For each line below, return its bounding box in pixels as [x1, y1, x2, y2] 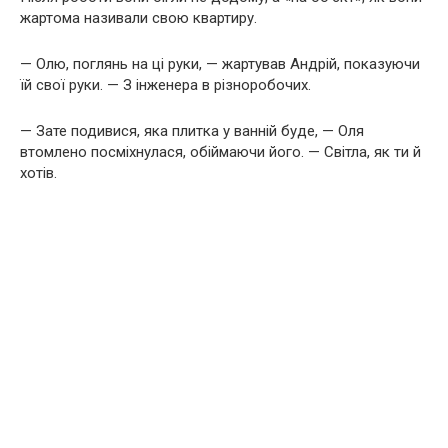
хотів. [20, 163, 57, 182]
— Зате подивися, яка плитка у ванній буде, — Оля [20, 121, 364, 140]
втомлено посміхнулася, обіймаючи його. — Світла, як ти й [20, 142, 421, 161]
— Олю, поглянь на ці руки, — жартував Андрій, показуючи [20, 54, 420, 73]
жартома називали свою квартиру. [20, 8, 257, 27]
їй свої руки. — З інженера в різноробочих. [20, 75, 311, 94]
